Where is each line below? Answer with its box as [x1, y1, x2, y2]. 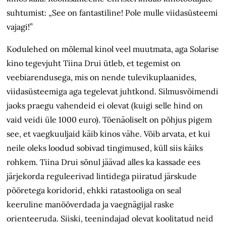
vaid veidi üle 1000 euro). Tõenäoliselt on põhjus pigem [7, 115, 212, 125]
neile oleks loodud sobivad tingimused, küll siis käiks [7, 143, 203, 153]
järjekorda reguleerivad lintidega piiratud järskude [7, 171, 197, 182]
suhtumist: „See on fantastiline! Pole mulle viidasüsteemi [7, 8, 218, 18]
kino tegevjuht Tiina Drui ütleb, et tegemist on [7, 58, 181, 69]
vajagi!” [7, 22, 33, 32]
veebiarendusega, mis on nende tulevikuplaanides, [7, 72, 197, 83]
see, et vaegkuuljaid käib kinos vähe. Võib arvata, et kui [7, 129, 211, 139]
